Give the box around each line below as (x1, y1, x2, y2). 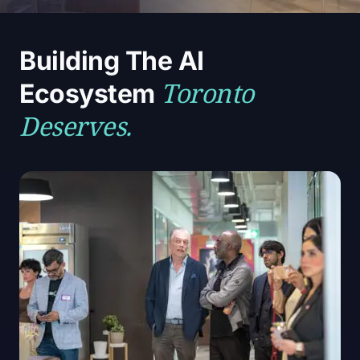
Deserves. (18, 108, 132, 143)
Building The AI (18, 45, 204, 76)
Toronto (161, 76, 254, 110)
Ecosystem (18, 78, 162, 109)
